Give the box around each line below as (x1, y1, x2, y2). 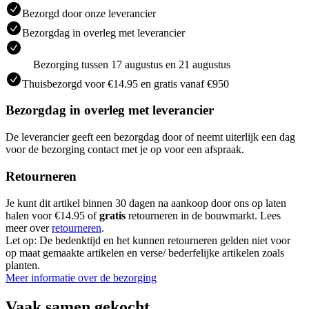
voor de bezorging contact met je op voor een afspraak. (6, 143, 244, 156)
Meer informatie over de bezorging (6, 271, 157, 283)
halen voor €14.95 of (6, 209, 99, 221)
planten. (6, 259, 40, 271)
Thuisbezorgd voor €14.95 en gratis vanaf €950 (22, 77, 229, 90)
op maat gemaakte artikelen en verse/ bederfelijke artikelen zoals (6, 246, 284, 259)
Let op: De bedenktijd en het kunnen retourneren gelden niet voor (6, 234, 290, 246)
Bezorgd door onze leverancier (22, 7, 156, 19)
